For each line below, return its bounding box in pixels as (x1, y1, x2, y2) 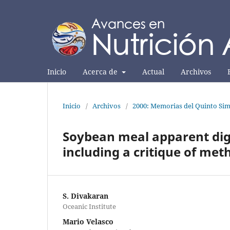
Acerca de (83, 66, 120, 76)
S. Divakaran (63, 190, 108, 201)
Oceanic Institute (63, 201, 116, 211)
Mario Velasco (63, 216, 113, 226)
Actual (142, 66, 164, 76)
